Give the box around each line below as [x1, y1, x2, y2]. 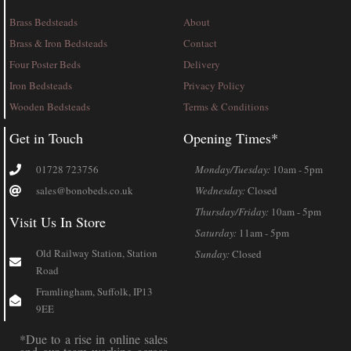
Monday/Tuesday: [195, 162, 270, 177]
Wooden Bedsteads [9, 100, 90, 114]
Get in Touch [9, 128, 83, 148]
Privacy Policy [183, 78, 245, 93]
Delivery [183, 57, 220, 72]
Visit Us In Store [9, 212, 106, 232]
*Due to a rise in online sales [20, 331, 168, 348]
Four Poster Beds [9, 57, 81, 72]
